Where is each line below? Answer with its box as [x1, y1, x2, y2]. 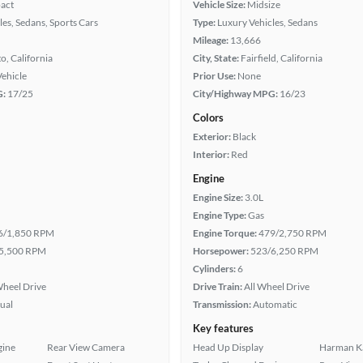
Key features [193, 322, 254, 335]
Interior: [193, 148, 229, 160]
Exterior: [193, 130, 231, 143]
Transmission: [193, 298, 251, 310]
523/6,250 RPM [250, 245, 318, 257]
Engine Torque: [193, 227, 257, 239]
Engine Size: [193, 191, 243, 203]
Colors [193, 111, 224, 124]
